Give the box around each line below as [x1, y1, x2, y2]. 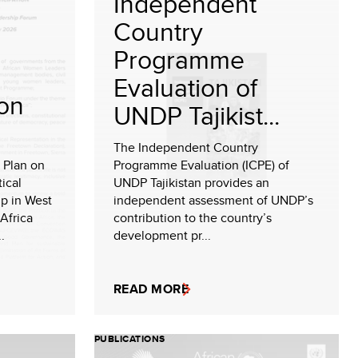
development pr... [113, 226, 211, 245]
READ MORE [113, 280, 189, 298]
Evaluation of [113, 69, 257, 105]
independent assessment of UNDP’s [113, 191, 313, 209]
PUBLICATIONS [94, 332, 165, 346]
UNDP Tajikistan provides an [113, 173, 269, 192]
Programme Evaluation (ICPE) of [113, 156, 289, 174]
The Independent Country [113, 138, 258, 157]
